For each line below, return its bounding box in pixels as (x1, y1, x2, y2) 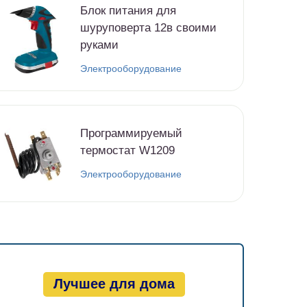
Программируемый (80, 127, 182, 140)
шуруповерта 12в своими (80, 21, 217, 35)
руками (80, 38, 119, 52)
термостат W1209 (80, 144, 175, 158)
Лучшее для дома (53, 276, 175, 292)
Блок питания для (80, 4, 176, 18)
